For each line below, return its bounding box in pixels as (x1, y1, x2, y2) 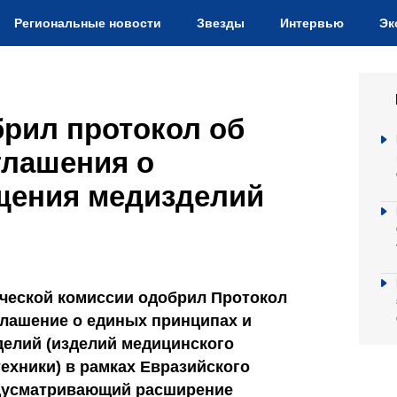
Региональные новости (14, 16, 161, 30)
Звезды (197, 16, 245, 30)
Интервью (280, 16, 344, 30)
